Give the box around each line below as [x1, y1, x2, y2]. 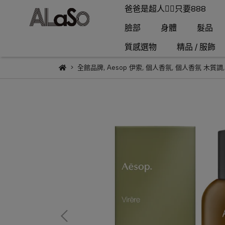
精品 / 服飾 [176, 42, 215, 52]
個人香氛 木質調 [175, 64, 223, 71]
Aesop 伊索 [106, 64, 142, 71]
